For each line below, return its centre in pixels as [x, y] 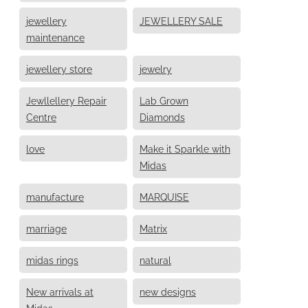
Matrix [153, 228]
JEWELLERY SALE [181, 20]
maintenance [55, 36]
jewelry [156, 68]
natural [155, 259]
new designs [168, 291]
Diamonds [162, 116]
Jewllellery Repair [66, 100]
